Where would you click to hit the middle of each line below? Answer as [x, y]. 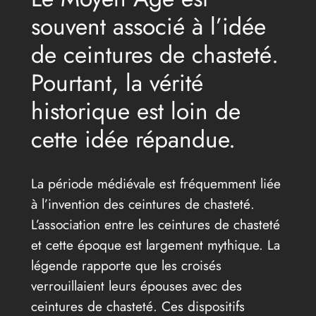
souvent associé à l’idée [148, 26]
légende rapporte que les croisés [126, 265]
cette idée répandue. [133, 139]
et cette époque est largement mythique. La [155, 244]
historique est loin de [135, 111]
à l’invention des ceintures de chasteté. [142, 203]
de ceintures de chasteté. [154, 54]
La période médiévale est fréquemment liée [156, 183]
